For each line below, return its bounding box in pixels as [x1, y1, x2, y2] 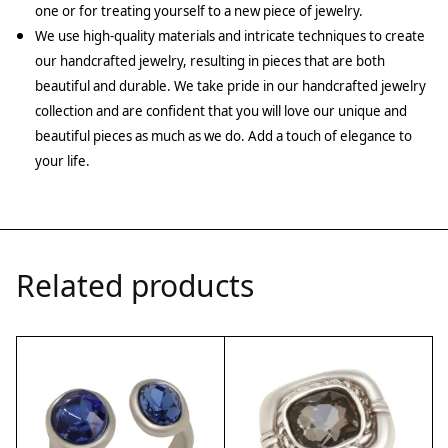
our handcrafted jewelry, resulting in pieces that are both [35, 51, 385, 70]
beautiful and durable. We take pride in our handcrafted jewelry [35, 76, 426, 95]
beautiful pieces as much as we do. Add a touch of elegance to [35, 126, 412, 145]
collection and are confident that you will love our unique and [35, 101, 407, 120]
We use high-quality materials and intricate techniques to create [35, 26, 425, 45]
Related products [16, 264, 254, 306]
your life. [35, 151, 90, 170]
